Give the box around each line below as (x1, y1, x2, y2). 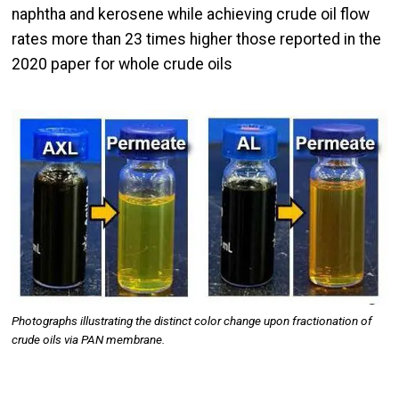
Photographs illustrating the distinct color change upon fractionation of (12, 313, 372, 329)
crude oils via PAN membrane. (12, 332, 165, 347)
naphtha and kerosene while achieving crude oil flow (12, 5, 370, 24)
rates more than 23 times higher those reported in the (12, 30, 381, 49)
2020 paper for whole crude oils (12, 55, 232, 74)
